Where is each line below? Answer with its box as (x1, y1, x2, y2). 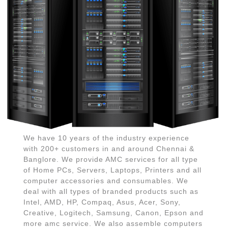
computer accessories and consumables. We (23, 177, 188, 185)
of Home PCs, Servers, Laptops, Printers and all (23, 166, 202, 175)
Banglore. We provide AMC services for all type (23, 155, 198, 164)
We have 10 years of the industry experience (23, 134, 189, 142)
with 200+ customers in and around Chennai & (23, 145, 194, 153)
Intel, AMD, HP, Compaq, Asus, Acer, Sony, (23, 198, 181, 207)
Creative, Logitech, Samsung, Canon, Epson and (23, 209, 204, 217)
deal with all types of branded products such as (23, 187, 198, 196)
